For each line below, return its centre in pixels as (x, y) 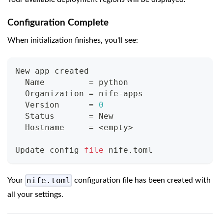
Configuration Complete (58, 23)
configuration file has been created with (142, 180)
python (111, 82)
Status (52, 116)
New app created (52, 71)
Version (52, 105)
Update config (50, 150)
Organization (52, 93)
